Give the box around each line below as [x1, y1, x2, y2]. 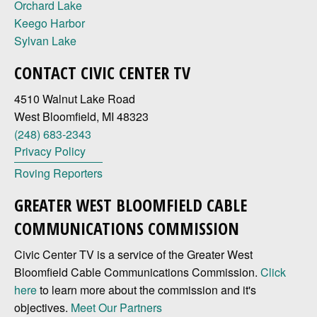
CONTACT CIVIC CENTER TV [14, 61, 190, 85]
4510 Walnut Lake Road [14, 91, 135, 108]
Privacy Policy [14, 143, 86, 160]
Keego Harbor [14, 15, 85, 32]
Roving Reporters [14, 165, 103, 182]
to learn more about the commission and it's [37, 282, 256, 299]
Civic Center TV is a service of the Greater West [14, 246, 253, 263]
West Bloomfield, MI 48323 [14, 108, 149, 125]
